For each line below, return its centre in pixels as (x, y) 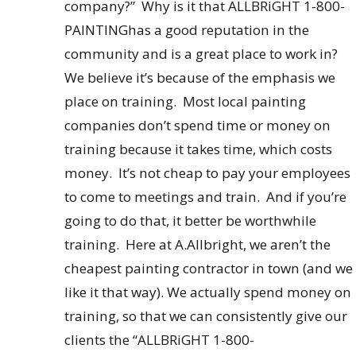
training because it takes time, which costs (198, 149)
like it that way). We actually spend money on (207, 292)
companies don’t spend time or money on (197, 125)
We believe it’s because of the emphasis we (199, 77)
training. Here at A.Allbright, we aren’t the (197, 244)
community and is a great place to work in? (201, 53)
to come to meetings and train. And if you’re (205, 196)
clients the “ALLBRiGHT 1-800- (159, 339)
